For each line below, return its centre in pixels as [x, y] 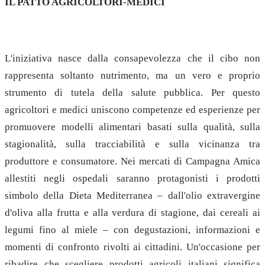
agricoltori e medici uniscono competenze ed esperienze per [132, 110]
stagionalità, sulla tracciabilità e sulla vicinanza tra [132, 144]
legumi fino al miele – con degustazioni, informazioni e [132, 230]
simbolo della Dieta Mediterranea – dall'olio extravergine [132, 196]
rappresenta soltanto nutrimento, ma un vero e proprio [132, 76]
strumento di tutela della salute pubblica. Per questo [132, 93]
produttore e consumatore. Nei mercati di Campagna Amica [132, 161]
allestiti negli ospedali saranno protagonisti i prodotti [132, 179]
